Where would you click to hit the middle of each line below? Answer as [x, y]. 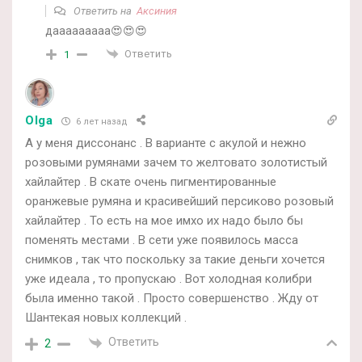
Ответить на [104, 11]
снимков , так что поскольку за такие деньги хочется [175, 260]
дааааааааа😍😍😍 [96, 30]
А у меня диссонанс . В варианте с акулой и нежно [166, 143]
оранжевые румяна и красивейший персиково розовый [179, 202]
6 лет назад [100, 121]
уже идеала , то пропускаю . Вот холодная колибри [168, 279]
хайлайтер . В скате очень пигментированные [151, 182]
